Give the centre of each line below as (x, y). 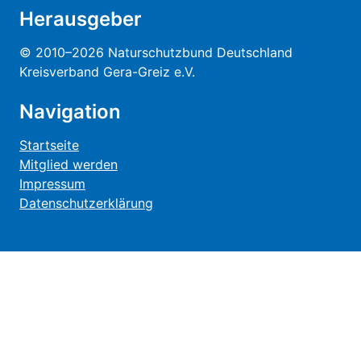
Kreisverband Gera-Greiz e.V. (107, 71)
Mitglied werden (68, 164)
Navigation (70, 111)
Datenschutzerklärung (86, 203)
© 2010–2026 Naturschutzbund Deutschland (156, 52)
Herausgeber (81, 19)
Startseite (49, 145)
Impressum (52, 183)
